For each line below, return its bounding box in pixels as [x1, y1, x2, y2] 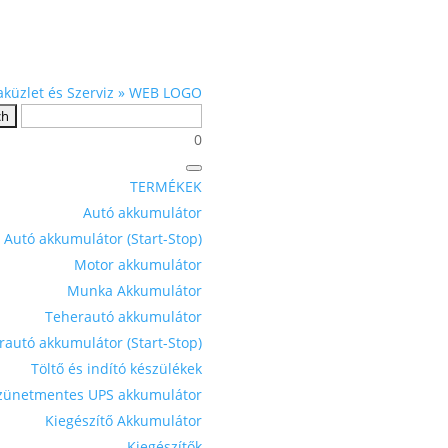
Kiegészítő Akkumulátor [45, 410, 203, 430]
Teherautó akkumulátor [45, 306, 203, 326]
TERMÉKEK [130, 176, 203, 196]
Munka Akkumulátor [67, 280, 203, 300]
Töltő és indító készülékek [31, 358, 203, 378]
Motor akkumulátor [74, 254, 203, 274]
